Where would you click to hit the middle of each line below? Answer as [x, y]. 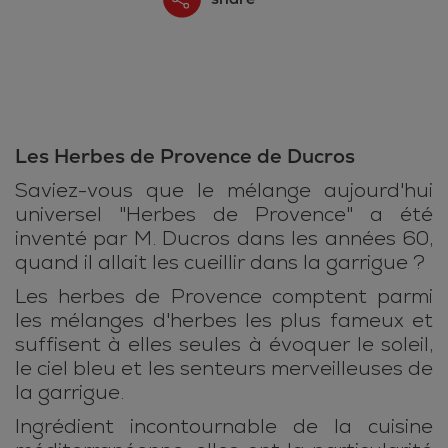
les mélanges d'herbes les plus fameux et [224, 320]
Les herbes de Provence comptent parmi [224, 296]
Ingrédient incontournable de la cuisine [224, 426]
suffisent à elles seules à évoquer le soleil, [224, 344]
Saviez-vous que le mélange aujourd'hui [224, 190]
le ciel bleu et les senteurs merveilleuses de [224, 368]
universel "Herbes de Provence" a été [224, 214]
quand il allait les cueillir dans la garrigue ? [220, 262]
